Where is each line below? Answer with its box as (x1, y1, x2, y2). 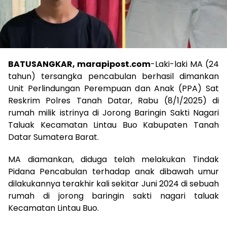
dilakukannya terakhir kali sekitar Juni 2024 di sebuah (8, 177, 219, 190)
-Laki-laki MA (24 (150, 58, 219, 70)
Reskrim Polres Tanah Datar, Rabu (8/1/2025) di (8, 94, 219, 106)
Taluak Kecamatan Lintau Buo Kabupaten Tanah (8, 119, 219, 131)
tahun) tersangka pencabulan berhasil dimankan (8, 70, 219, 82)
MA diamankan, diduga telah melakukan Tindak (8, 153, 219, 165)
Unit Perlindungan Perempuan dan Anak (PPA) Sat (8, 82, 219, 94)
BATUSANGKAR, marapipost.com (8, 58, 150, 70)
